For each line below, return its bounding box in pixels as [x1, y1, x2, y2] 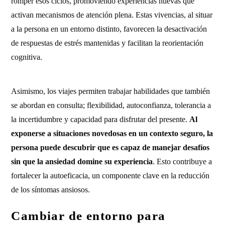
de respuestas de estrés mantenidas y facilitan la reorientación [11, 39, 204, 47]
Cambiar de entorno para [11, 209, 166, 222]
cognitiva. [11, 53, 43, 61]
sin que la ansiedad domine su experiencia [11, 157, 153, 166]
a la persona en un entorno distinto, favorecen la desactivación [11, 25, 207, 33]
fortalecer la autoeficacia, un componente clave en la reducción [11, 171, 210, 180]
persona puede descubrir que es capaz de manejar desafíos [11, 143, 210, 152]
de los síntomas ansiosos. [11, 185, 90, 194]
